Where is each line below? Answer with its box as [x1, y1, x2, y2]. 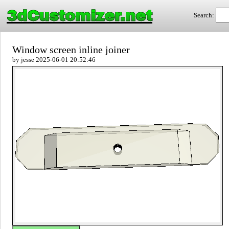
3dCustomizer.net [7, 8, 152, 24]
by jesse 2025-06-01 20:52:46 [12, 56, 96, 63]
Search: [194, 11, 216, 19]
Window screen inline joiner [12, 44, 130, 55]
